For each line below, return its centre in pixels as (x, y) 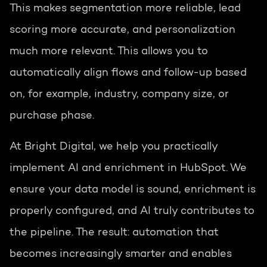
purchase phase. (52, 117)
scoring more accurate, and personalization (122, 31)
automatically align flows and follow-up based (128, 74)
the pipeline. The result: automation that (114, 233)
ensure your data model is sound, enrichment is (133, 190)
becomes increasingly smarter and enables (121, 255)
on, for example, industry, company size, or (119, 95)
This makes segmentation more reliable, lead (125, 9)
